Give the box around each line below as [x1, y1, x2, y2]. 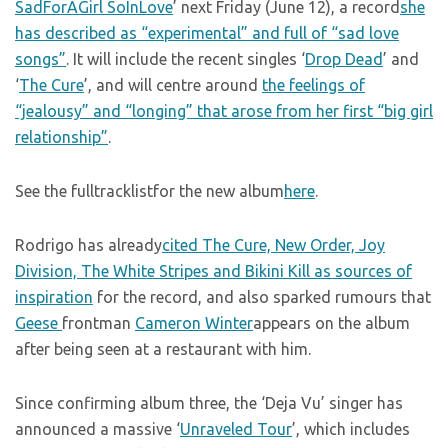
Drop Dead [305, 50, 383, 68]
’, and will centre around [84, 76, 262, 94]
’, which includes [292, 420, 410, 438]
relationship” [15, 128, 108, 146]
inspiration [15, 288, 93, 306]
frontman [62, 314, 135, 332]
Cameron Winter [135, 314, 253, 332]
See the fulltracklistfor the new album [15, 182, 284, 200]
